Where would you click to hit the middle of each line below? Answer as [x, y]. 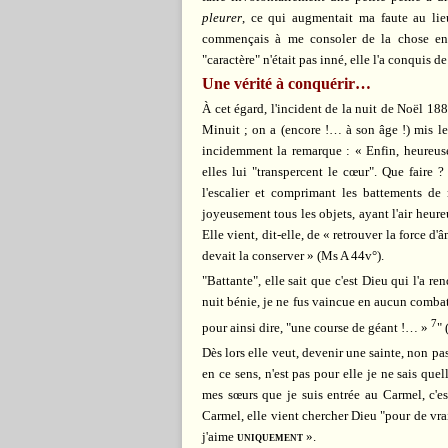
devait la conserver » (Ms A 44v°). [293, 256]
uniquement [270, 436]
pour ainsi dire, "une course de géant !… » [315, 327]
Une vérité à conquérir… [286, 84]
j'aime [219, 436]
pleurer [222, 18]
